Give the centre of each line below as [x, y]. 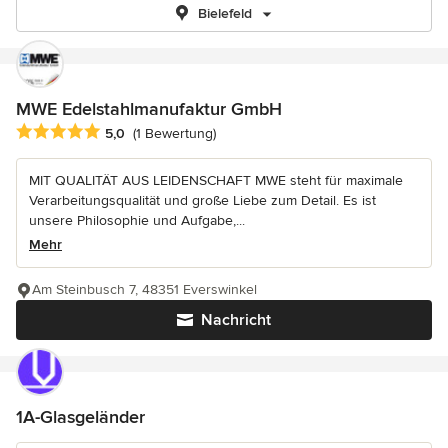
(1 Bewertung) [174, 134]
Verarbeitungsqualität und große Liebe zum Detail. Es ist [202, 201]
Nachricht [236, 320]
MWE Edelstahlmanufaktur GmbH [149, 109]
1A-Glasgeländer [80, 417]
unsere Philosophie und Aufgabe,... [137, 221]
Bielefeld [225, 13]
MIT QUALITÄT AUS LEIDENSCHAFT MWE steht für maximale [216, 181]
